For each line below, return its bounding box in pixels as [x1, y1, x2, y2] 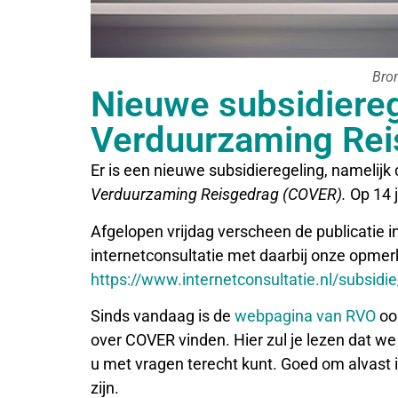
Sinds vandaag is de [91, 306, 235, 326]
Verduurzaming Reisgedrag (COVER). [91, 185, 346, 204]
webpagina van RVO [235, 306, 376, 326]
